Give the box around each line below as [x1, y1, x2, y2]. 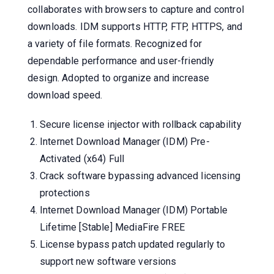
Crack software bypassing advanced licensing [40, 169, 240, 182]
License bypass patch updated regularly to [40, 238, 226, 250]
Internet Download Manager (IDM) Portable [40, 204, 228, 216]
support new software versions [40, 255, 177, 267]
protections [40, 187, 90, 199]
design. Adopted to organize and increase [28, 72, 210, 84]
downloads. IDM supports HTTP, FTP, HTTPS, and [28, 20, 243, 32]
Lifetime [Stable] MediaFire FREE [40, 221, 185, 233]
